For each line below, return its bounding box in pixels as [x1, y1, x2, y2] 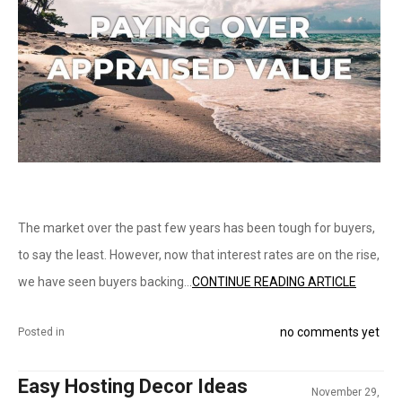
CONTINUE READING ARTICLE [192, 275, 356, 289]
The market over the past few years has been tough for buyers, [18, 221, 375, 235]
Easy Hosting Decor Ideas [18, 375, 248, 398]
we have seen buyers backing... [18, 275, 192, 289]
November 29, [310, 386, 380, 398]
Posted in [18, 326, 65, 338]
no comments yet [279, 325, 380, 339]
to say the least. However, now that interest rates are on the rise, [18, 248, 380, 262]
